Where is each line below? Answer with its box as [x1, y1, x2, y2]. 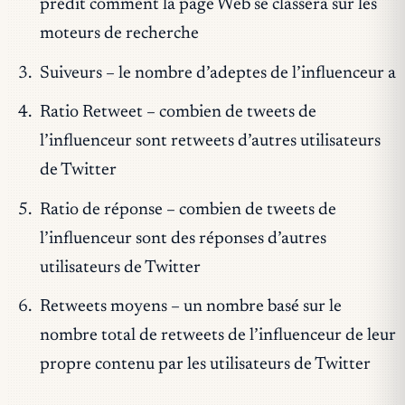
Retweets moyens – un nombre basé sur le [39, 298, 342, 316]
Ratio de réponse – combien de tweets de [39, 201, 336, 219]
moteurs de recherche [39, 25, 199, 43]
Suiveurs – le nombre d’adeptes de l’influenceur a [39, 64, 396, 82]
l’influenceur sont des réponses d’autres [39, 230, 326, 248]
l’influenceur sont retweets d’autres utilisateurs [39, 133, 381, 151]
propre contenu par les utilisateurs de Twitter [39, 356, 371, 374]
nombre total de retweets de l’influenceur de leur [39, 327, 396, 345]
